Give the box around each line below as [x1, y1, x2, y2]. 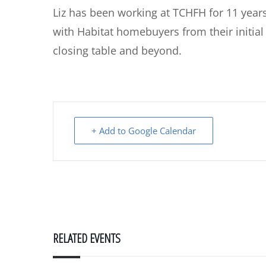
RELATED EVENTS [53, 230, 121, 246]
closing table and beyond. [53, 43, 182, 58]
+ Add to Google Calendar [91, 125, 196, 137]
